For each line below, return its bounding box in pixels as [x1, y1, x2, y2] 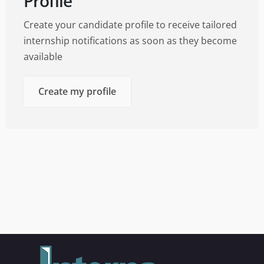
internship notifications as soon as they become [24, 34, 237, 48]
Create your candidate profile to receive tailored [24, 18, 237, 32]
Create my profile [38, 85, 116, 98]
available [24, 50, 62, 64]
